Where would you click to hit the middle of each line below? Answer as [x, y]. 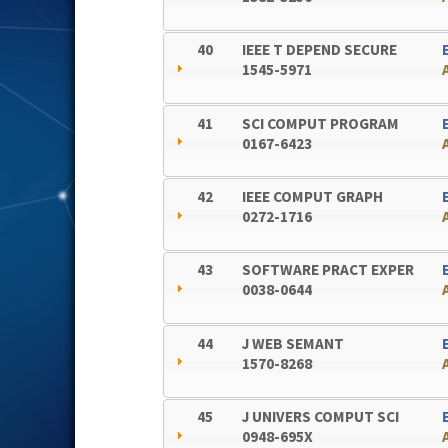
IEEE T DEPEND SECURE [320, 50]
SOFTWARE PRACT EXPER [328, 270]
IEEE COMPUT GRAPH [313, 197]
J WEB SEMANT [293, 343]
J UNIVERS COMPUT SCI [321, 417]
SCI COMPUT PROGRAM [321, 123]
